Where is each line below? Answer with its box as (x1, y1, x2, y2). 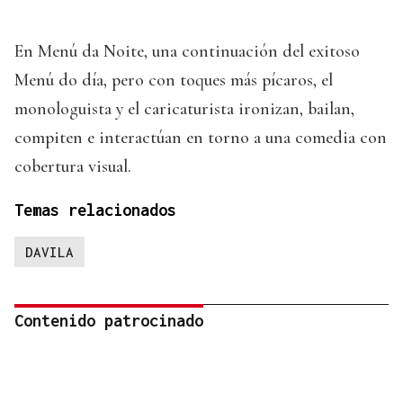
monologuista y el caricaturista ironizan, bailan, (14, 98, 354, 121)
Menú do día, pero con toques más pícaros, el (14, 69, 333, 92)
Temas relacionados (14, 201, 176, 220)
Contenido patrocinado (14, 311, 203, 331)
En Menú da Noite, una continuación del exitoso (14, 40, 360, 63)
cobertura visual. (14, 156, 131, 178)
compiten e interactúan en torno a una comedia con (14, 127, 387, 149)
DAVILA (25, 244, 74, 261)
